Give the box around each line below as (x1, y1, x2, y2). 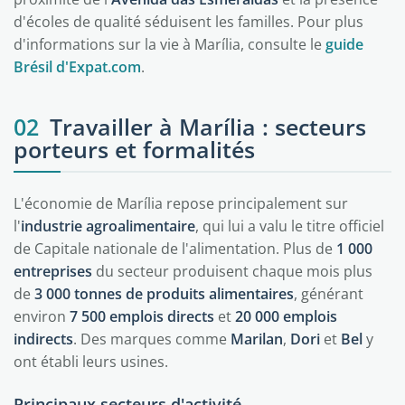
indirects (14, 329, 73, 349)
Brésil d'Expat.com (14, 57, 141, 77)
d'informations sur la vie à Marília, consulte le (14, 34, 325, 54)
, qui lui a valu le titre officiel (195, 216, 384, 236)
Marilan (231, 329, 283, 349)
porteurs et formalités (14, 134, 255, 165)
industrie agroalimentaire (21, 216, 195, 236)
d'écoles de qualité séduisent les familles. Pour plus (14, 12, 363, 32)
